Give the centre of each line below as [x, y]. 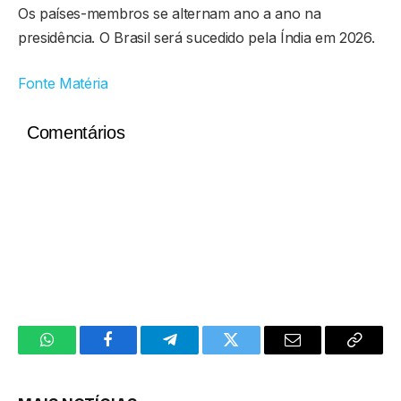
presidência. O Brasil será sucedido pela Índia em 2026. [196, 37]
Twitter [253, 353]
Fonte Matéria [63, 83]
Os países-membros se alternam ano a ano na [170, 13]
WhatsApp [80, 353]
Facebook [138, 353]
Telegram [199, 353]
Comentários [76, 132]
